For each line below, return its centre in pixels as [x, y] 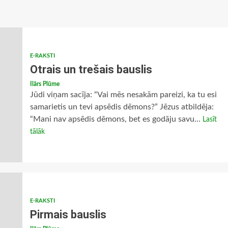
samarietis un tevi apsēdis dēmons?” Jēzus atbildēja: [122, 107]
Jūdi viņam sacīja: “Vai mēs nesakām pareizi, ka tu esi [123, 95]
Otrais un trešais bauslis [91, 69]
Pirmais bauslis [68, 215]
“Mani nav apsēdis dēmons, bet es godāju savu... [116, 119]
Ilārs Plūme [45, 84]
